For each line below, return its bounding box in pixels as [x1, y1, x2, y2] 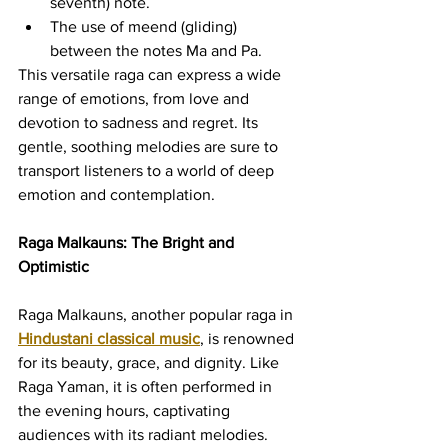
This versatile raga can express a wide [18, 65, 285, 83]
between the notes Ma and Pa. [50, 41, 262, 59]
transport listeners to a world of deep [18, 161, 278, 179]
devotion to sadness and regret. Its [18, 113, 262, 131]
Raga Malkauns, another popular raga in [18, 305, 297, 323]
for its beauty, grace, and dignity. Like [18, 353, 283, 371]
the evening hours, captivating [18, 401, 234, 419]
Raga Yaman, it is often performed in [18, 377, 276, 395]
